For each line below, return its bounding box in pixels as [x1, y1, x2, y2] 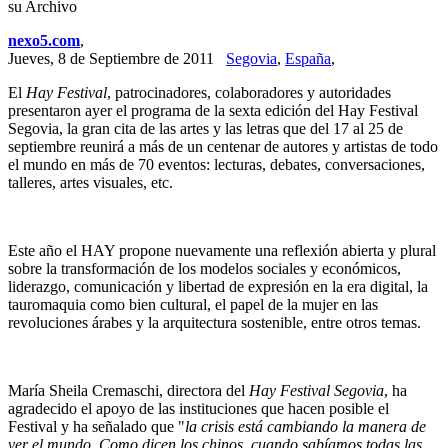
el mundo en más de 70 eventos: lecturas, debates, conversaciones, [8, 156, 425, 173]
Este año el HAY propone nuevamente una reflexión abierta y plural [8, 242, 436, 259]
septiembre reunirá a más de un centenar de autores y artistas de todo [8, 138, 438, 155]
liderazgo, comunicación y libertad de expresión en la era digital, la [8, 278, 428, 295]
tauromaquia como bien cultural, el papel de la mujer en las [8, 296, 378, 313]
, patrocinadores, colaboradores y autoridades [107, 84, 391, 101]
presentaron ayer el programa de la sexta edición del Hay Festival [8, 102, 418, 119]
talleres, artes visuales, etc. [8, 174, 173, 191]
